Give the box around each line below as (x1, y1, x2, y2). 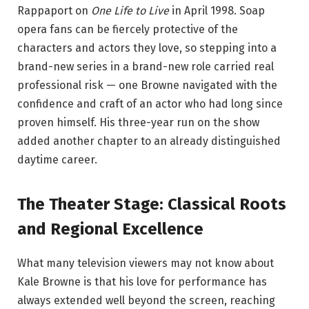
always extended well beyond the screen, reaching (17, 293, 275, 307)
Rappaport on (17, 4, 91, 18)
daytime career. (17, 153, 97, 167)
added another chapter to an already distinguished (17, 134, 281, 148)
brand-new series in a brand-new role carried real (17, 60, 274, 74)
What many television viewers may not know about (17, 256, 274, 270)
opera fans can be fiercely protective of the (17, 23, 238, 37)
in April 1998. (169, 4, 237, 18)
